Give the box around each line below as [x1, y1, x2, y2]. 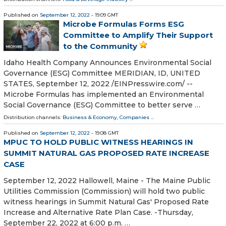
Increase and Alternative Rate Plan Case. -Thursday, [4, 208, 193, 217]
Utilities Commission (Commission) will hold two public [4, 187, 205, 196]
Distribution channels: [4, 114, 63, 121]
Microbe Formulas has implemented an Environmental [4, 89, 204, 99]
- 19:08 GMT [90, 129, 119, 136]
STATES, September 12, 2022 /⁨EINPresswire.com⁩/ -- [4, 79, 193, 88]
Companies [120, 114, 149, 121]
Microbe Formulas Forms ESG [63, 19, 184, 29]
